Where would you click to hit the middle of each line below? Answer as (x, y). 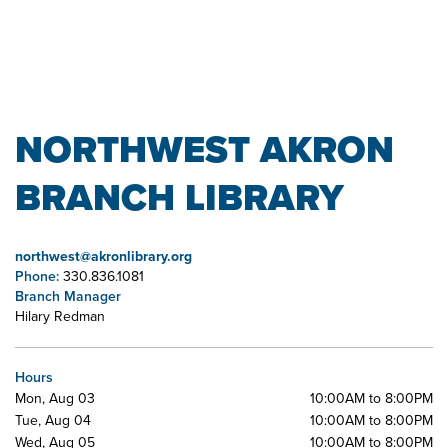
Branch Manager (68, 296)
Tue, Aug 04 (53, 420)
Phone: (39, 276)
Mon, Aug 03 (55, 398)
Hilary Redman (60, 316)
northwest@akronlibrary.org (103, 256)
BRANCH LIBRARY (179, 197)
